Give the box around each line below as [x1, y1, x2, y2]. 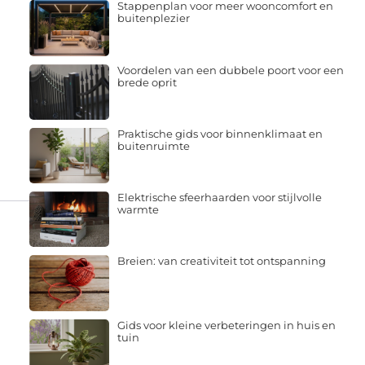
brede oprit [117, 75, 177, 89]
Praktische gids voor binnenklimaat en [117, 126, 323, 140]
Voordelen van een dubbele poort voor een [117, 63, 344, 77]
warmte [117, 203, 159, 217]
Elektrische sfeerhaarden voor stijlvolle [117, 191, 322, 204]
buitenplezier [117, 11, 190, 25]
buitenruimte [117, 139, 190, 152]
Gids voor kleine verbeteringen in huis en [117, 318, 336, 332]
